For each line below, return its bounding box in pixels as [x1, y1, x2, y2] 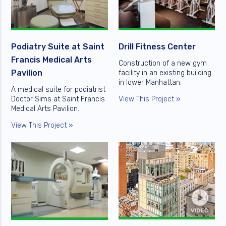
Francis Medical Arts [11, 54, 92, 65]
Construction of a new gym [118, 59, 207, 68]
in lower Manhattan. [118, 78, 182, 87]
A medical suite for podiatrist [11, 85, 106, 94]
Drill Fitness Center [118, 41, 196, 51]
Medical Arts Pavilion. [11, 104, 80, 113]
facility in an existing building [118, 68, 211, 77]
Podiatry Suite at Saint [11, 41, 105, 51]
